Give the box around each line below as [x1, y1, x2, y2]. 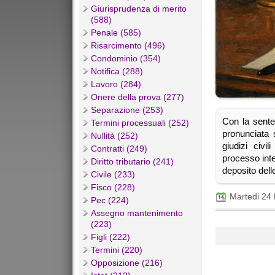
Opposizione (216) [91, 258, 163, 268]
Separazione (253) [91, 105, 163, 115]
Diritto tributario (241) [91, 157, 174, 167]
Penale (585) [91, 28, 141, 38]
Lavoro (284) [91, 79, 141, 90]
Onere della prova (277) [91, 92, 184, 103]
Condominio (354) [91, 53, 161, 64]
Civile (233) [91, 169, 135, 180]
